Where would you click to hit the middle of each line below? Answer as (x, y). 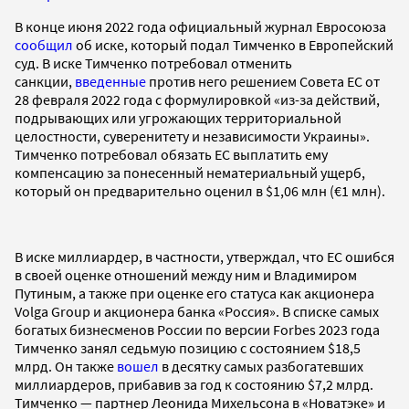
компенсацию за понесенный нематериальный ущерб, (190, 172)
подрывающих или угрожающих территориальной (178, 117)
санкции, (45, 81)
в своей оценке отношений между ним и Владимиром (186, 274)
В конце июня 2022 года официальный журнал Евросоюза (200, 26)
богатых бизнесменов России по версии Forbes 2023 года (197, 329)
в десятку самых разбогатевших (261, 366)
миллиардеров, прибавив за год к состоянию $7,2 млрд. (194, 384)
